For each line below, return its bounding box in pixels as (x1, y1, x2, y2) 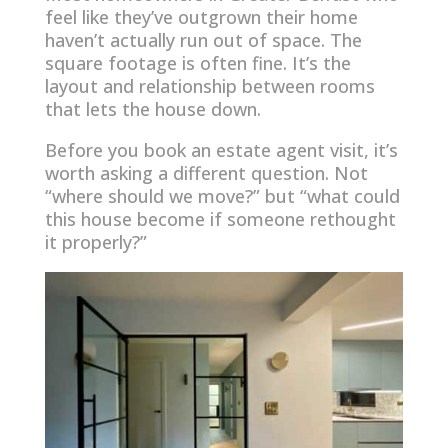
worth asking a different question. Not (44, 160, 368, 185)
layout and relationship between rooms (44, 73, 375, 98)
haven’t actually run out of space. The (44, 27, 362, 52)
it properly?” (44, 229, 147, 254)
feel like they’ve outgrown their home (44, 4, 358, 29)
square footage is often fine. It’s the (44, 50, 351, 75)
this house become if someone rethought (44, 206, 396, 231)
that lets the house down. (44, 96, 261, 121)
